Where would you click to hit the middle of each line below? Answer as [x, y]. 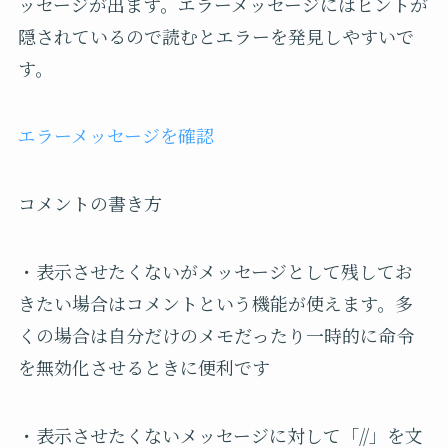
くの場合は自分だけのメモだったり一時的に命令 [215, 335]
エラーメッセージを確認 [115, 135]
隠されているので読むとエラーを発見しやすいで [215, 35]
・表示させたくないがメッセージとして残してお [215, 271]
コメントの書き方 [89, 203]
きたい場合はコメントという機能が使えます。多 [215, 303]
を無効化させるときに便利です [143, 367]
